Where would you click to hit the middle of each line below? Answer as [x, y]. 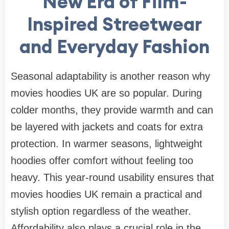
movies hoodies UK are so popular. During [106, 93]
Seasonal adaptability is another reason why [110, 76]
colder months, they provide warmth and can [112, 110]
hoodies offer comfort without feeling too [102, 160]
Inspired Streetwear [114, 24]
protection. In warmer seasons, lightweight [107, 143]
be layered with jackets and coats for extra [107, 127]
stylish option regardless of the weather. [101, 211]
